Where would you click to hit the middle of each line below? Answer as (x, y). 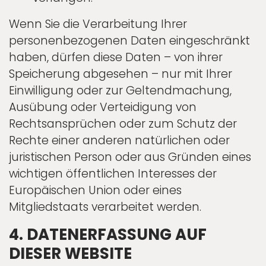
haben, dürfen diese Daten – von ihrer (116, 58)
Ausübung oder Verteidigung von (103, 107)
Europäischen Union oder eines (95, 191)
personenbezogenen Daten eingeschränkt (129, 41)
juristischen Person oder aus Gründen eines (130, 157)
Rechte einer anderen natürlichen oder (119, 141)
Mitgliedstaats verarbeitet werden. (105, 207)
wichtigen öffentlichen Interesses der (113, 174)
